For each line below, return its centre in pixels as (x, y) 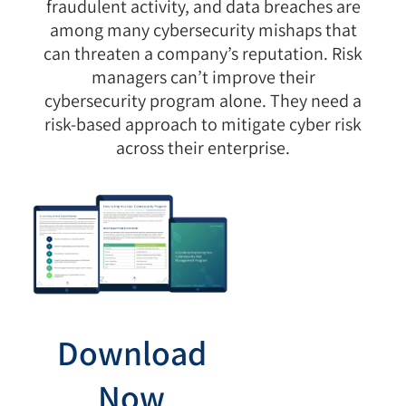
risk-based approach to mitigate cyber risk (203, 124)
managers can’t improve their (203, 77)
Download (131, 353)
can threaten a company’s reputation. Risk (203, 53)
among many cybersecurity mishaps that (203, 29)
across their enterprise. (203, 147)
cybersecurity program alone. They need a (203, 100)
